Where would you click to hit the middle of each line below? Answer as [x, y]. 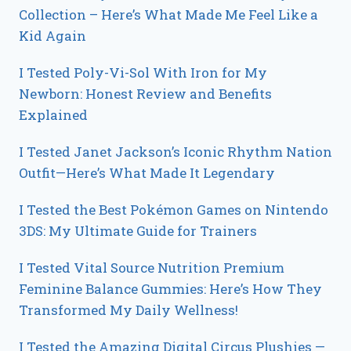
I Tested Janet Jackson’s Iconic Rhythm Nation [175, 151]
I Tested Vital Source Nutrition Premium [152, 267]
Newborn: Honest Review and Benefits [145, 93]
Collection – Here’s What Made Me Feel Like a [168, 14]
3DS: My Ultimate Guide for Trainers [138, 230]
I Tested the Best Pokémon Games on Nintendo [174, 209]
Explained [53, 114]
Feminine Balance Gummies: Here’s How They [170, 288]
